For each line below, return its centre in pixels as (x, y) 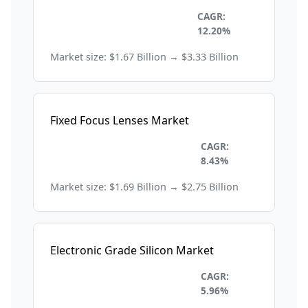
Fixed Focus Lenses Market (120, 121)
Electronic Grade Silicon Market (132, 251)
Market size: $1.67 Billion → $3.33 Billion (144, 57)
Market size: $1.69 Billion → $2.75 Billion (144, 187)
